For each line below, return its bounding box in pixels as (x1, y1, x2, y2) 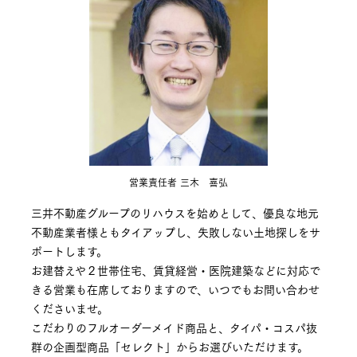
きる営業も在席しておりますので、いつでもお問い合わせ (30, 280, 320, 298)
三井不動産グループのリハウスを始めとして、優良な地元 (30, 203, 319, 222)
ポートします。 (30, 241, 108, 260)
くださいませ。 (30, 299, 108, 317)
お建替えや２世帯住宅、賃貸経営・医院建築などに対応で (30, 261, 320, 279)
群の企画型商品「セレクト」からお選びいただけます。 (30, 337, 308, 355)
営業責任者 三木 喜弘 (129, 174, 228, 190)
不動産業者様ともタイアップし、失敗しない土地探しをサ (30, 222, 320, 241)
